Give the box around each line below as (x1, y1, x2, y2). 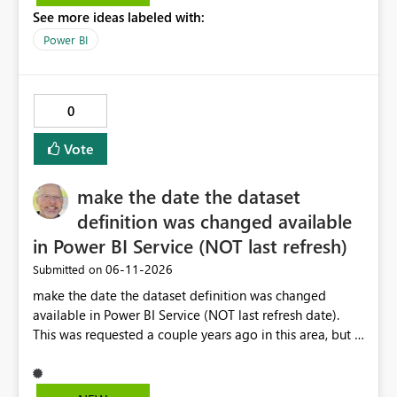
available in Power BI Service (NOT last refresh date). (33, 306, 339, 324)
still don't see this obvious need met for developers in (33, 345, 346, 363)
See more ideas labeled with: (33, 8, 205, 27)
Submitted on (33, 261, 102, 277)
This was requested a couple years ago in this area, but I (33, 325, 358, 344)
